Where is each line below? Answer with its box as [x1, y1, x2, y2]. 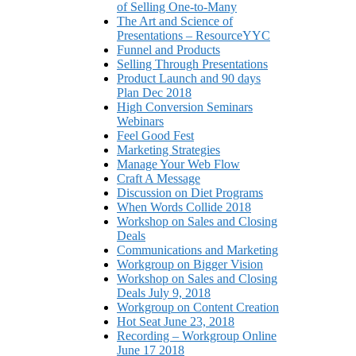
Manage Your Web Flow [117, 157, 240, 172]
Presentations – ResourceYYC [117, 29, 270, 43]
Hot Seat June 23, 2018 [117, 315, 234, 329]
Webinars [117, 114, 164, 129]
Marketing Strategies [117, 143, 220, 157]
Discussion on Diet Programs [117, 186, 263, 200]
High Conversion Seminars [117, 100, 253, 114]
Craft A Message [117, 172, 200, 186]
